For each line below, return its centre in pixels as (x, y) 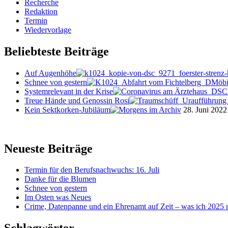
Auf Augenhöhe (50, 73)
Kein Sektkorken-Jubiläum (67, 109)
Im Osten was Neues (58, 197)
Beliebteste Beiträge (56, 51)
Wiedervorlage (48, 30)
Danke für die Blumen (60, 179)
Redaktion (41, 11)
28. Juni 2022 (204, 109)
